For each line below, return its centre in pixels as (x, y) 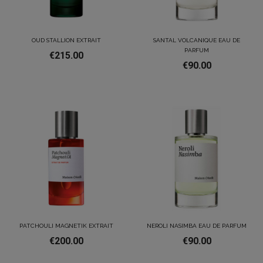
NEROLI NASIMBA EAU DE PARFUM (197, 225)
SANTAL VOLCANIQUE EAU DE (197, 41)
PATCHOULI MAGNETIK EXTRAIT (66, 225)
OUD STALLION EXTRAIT (66, 41)
